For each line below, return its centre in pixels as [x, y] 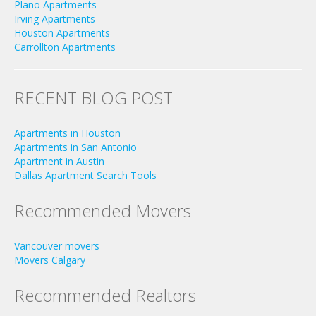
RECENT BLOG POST [93, 98]
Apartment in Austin [59, 161]
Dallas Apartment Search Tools [85, 175]
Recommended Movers [103, 211]
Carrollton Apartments [65, 47]
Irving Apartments [55, 19]
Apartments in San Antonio [75, 147]
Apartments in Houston [67, 133]
